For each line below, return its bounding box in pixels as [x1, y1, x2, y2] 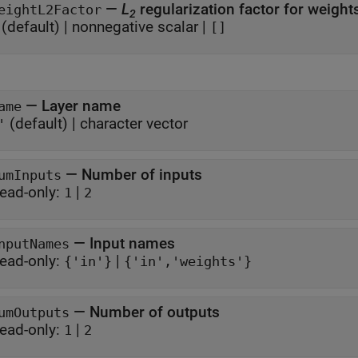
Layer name [42, 97, 121, 115]
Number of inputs [82, 165, 202, 184]
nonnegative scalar [72, 18, 198, 36]
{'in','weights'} [124, 254, 252, 269]
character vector [80, 114, 188, 133]
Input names [89, 234, 175, 253]
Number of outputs [89, 303, 220, 321]
